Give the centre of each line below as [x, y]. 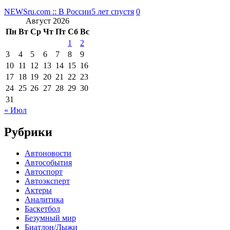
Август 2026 [47, 21]
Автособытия [48, 163]
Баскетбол [42, 209]
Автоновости [48, 154]
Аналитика [44, 200]
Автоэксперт [47, 181]
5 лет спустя [113, 11]
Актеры [38, 190]
